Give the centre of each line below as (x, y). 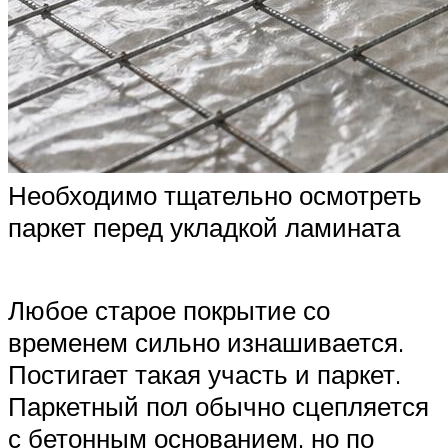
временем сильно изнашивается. (206, 342)
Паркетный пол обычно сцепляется (218, 406)
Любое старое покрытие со (169, 310)
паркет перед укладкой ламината (204, 226)
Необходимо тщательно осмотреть (215, 194)
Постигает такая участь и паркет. (204, 374)
